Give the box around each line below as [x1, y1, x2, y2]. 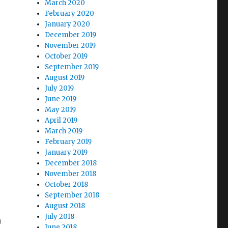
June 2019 [45, 95, 77, 103]
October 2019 [45, 52, 88, 61]
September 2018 [45, 191, 100, 199]
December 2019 [45, 31, 97, 39]
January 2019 [45, 148, 88, 157]
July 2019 [45, 84, 74, 93]
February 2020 [45, 9, 95, 18]
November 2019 [45, 41, 96, 50]
